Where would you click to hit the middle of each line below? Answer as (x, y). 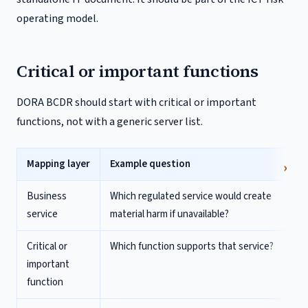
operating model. (57, 19)
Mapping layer (58, 164)
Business (47, 196)
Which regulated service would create (191, 196)
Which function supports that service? (192, 246)
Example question (150, 164)
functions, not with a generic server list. (110, 122)
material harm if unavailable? (169, 214)
